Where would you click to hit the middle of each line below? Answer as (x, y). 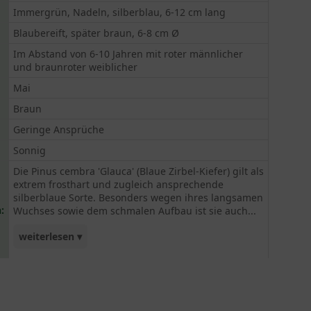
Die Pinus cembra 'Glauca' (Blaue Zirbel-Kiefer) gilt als (139, 171)
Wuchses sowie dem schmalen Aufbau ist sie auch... (135, 211)
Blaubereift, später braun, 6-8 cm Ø (96, 33)
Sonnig (30, 150)
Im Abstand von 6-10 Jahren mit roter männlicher (128, 54)
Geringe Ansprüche (59, 129)
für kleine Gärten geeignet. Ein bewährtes (118, 269)
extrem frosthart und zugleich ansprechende (119, 184)
